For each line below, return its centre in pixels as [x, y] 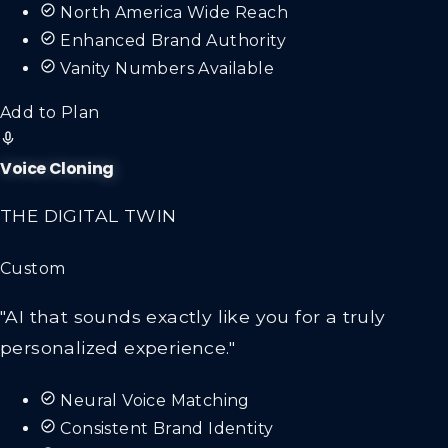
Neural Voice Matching [155, 401]
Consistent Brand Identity [167, 429]
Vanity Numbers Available [167, 68]
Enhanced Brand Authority [173, 40]
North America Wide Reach [174, 12]
